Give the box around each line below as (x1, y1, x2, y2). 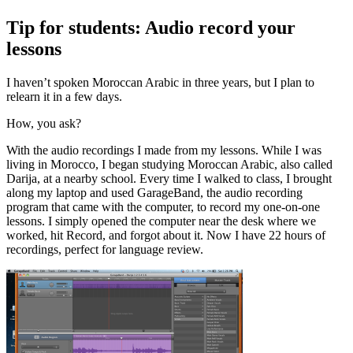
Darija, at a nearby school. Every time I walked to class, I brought (6, 171, 332, 185)
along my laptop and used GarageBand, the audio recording (6, 185, 303, 199)
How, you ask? (6, 116, 81, 130)
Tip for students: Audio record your (6, 17, 295, 38)
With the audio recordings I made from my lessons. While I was (6, 143, 321, 157)
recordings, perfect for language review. (6, 242, 203, 256)
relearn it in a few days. (6, 89, 122, 103)
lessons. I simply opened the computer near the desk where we (6, 214, 316, 228)
